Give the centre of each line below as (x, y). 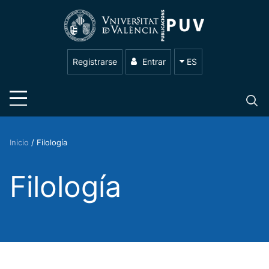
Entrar (153, 62)
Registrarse (95, 62)
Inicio (20, 143)
